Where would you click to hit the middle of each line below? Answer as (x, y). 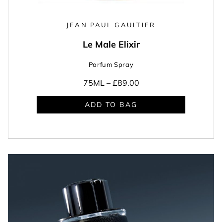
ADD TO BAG (111, 105)
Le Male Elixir (111, 44)
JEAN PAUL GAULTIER (111, 25)
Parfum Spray (111, 64)
